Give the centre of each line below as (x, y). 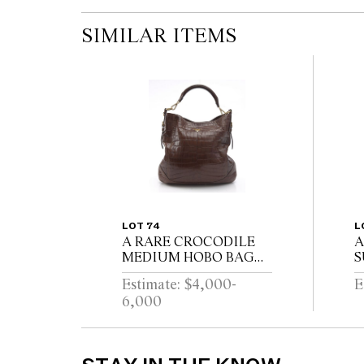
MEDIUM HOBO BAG (188, 258)
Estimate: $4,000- (179, 286)
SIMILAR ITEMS (159, 37)
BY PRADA (155, 273)
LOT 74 (141, 225)
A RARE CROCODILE (188, 242)
